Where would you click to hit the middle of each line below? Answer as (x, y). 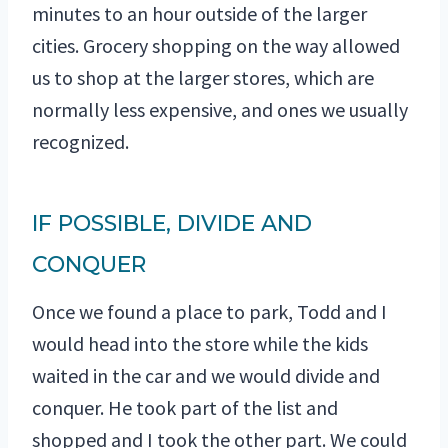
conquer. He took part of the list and (185, 408)
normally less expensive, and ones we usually (220, 110)
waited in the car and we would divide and (206, 376)
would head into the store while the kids (200, 344)
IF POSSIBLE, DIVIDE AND (172, 224)
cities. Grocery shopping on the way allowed (216, 46)
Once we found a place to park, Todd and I (209, 312)
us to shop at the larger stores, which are (203, 78)
